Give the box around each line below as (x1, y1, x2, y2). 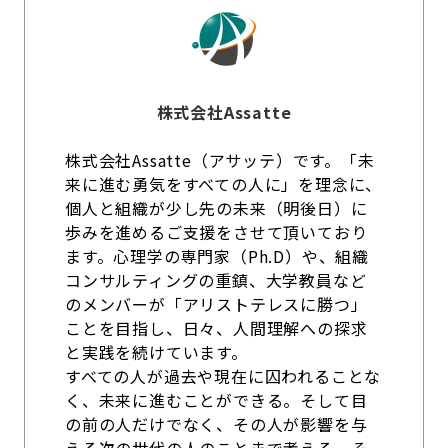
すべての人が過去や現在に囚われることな (65, 364, 382, 388)
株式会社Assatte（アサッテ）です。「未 (65, 148, 375, 172)
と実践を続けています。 (65, 340, 248, 364)
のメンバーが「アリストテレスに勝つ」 (65, 292, 368, 316)
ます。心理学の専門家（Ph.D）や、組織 (65, 244, 369, 268)
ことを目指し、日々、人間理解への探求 (65, 316, 368, 340)
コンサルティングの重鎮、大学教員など (65, 268, 367, 292)
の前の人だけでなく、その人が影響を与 (65, 412, 368, 436)
